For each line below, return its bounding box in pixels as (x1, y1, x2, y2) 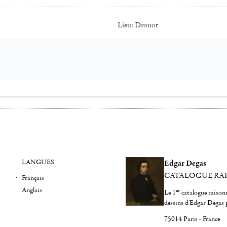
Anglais (21, 185, 42, 195)
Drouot (133, 20, 158, 30)
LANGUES (21, 158, 54, 167)
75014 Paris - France (164, 214, 220, 223)
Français (21, 173, 44, 182)
